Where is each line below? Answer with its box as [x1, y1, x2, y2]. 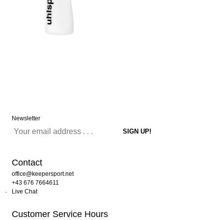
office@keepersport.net [12, 170, 74, 178]
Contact [12, 158, 42, 168]
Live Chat [12, 188, 37, 195]
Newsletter [12, 115, 40, 122]
